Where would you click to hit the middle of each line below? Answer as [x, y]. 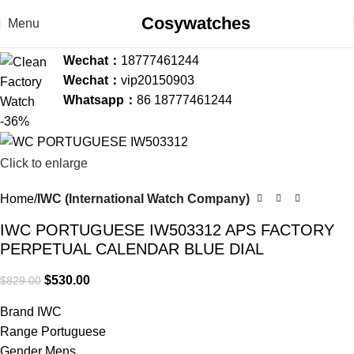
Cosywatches [196, 23]
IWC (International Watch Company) [143, 198]
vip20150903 [158, 80]
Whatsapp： [100, 100]
